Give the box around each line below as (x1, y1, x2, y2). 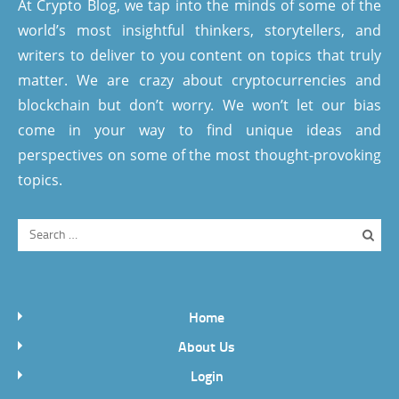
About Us (178, 336, 235, 356)
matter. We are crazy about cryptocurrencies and (18, 70, 381, 90)
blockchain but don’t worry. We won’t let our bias (18, 95, 381, 115)
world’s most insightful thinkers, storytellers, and (18, 20, 381, 40)
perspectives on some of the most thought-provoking (18, 145, 381, 165)
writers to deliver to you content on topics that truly (18, 45, 381, 65)
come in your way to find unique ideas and (18, 120, 381, 140)
